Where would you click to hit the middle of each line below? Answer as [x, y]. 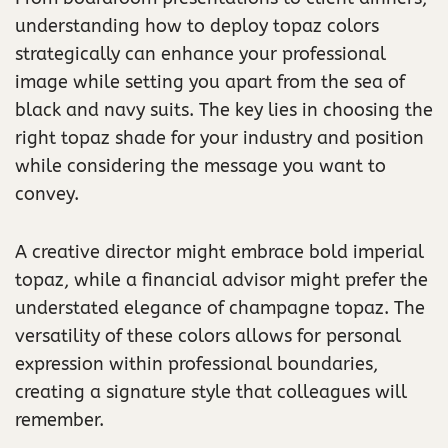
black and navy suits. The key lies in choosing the [224, 109]
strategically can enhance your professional [200, 53]
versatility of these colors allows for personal [208, 335]
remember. [59, 419]
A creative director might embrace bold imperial [219, 251]
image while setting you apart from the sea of [210, 81]
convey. [47, 193]
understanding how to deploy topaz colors [197, 25]
